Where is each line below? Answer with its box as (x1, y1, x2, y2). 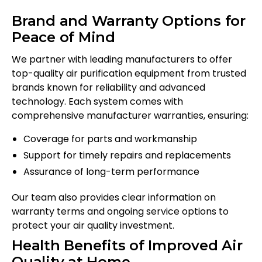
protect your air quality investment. (12, 219, 174, 233)
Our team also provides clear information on (12, 191, 216, 205)
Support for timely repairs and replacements (23, 149, 231, 163)
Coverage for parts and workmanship (23, 132, 197, 146)
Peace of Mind (12, 29, 115, 46)
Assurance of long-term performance (23, 165, 199, 179)
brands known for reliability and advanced (12, 81, 205, 95)
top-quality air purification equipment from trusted (12, 67, 246, 81)
